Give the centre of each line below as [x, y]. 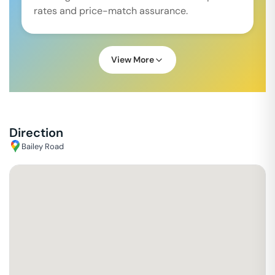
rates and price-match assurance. [111, 11]
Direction [36, 133]
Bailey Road [43, 146]
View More [133, 60]
